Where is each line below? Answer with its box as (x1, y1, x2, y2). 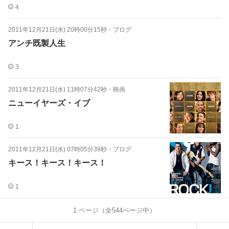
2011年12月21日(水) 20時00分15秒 (8, 26, 107, 33)
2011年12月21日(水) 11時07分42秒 (8, 86, 107, 93)
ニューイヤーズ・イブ (8, 99, 90, 107)
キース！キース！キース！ (8, 158, 106, 167)
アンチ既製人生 (8, 39, 65, 48)
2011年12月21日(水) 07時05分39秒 (8, 146, 107, 153)
